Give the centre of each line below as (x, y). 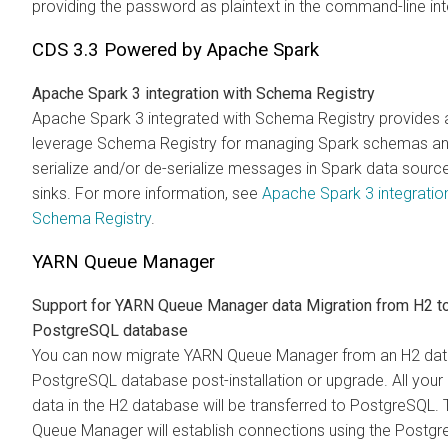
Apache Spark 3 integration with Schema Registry (203, 93)
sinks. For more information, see (147, 193)
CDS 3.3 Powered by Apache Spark (175, 49)
